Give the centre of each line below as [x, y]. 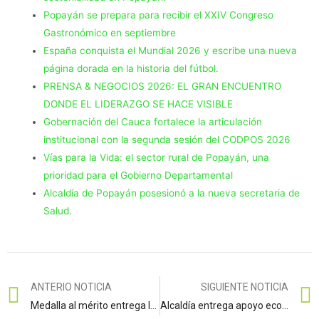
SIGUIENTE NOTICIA [245, 287]
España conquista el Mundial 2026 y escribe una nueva [171, 50]
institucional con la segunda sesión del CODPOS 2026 [167, 139]
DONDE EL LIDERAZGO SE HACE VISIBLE [138, 104]
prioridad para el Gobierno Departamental [138, 175]
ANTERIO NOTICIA [71, 287]
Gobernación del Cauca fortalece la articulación [153, 121]
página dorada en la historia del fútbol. [131, 68]
